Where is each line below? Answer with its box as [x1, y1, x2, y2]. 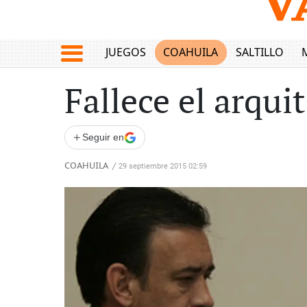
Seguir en [82, 132, 124, 143]
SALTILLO [235, 45, 284, 60]
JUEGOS [105, 45, 146, 60]
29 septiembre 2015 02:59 [119, 162, 207, 171]
